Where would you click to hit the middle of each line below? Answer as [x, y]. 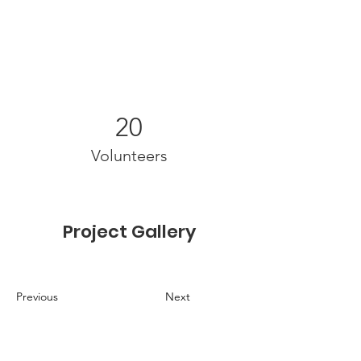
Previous [37, 297]
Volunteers [129, 156]
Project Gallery [129, 232]
